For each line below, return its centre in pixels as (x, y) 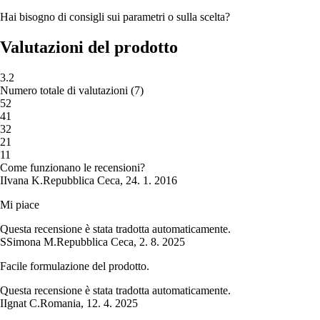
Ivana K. (23, 181)
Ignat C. (22, 304)
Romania (60, 304)
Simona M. (31, 242)
